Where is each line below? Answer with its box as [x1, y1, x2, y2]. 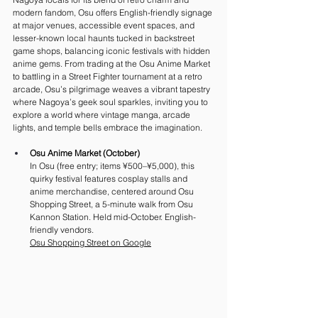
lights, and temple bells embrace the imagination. [13, 122, 202, 133]
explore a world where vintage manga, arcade [13, 109, 192, 120]
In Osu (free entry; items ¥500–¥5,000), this [30, 160, 197, 171]
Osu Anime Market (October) [30, 148, 140, 158]
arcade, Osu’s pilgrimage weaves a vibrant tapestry [13, 84, 212, 94]
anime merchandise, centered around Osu [30, 186, 196, 197]
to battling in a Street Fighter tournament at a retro [13, 71, 204, 82]
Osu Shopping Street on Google [30, 237, 151, 248]
